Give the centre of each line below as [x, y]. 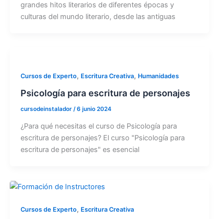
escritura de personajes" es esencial [80, 149]
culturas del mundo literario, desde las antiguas [98, 17]
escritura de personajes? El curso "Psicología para [102, 138]
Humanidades [158, 76]
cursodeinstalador [47, 109]
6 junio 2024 [94, 109]
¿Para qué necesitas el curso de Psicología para [99, 126]
